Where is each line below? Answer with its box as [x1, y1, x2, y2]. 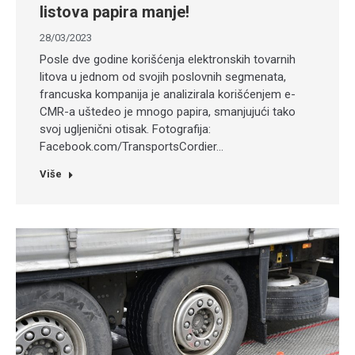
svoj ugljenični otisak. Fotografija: [40, 122, 211, 137]
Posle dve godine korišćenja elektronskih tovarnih [40, 52, 296, 67]
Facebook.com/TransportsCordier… [40, 139, 223, 155]
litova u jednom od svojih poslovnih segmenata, [40, 70, 286, 85]
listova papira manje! [40, 2, 189, 22]
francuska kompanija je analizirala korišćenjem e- [40, 87, 296, 102]
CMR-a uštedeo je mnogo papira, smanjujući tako [40, 105, 296, 120]
